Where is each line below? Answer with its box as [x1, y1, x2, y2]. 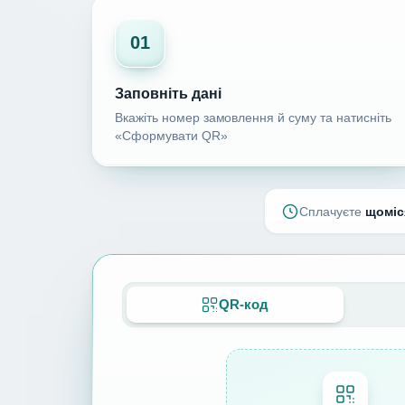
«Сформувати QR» [115, 129, 228, 144]
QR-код [219, 297, 269, 313]
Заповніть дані [115, 86, 221, 102]
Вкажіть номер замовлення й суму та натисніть [115, 111, 391, 126]
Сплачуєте [299, 203, 365, 219]
